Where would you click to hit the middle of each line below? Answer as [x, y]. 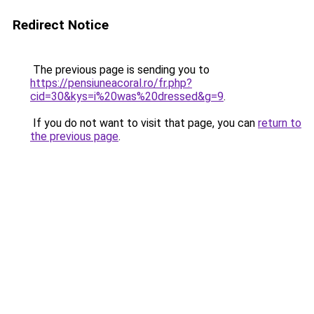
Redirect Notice [61, 25]
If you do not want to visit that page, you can [144, 123]
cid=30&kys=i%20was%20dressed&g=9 [127, 96]
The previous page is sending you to [120, 70]
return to [280, 123]
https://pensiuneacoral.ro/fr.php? [111, 83]
